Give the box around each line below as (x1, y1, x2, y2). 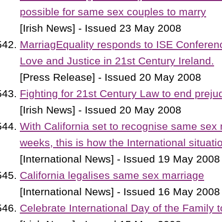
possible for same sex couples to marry (20, 6, 206, 18)
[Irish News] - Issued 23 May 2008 (20, 22, 181, 34)
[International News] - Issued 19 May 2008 (20, 153, 220, 165)
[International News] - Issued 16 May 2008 (20, 186, 220, 198)
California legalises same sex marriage (20, 169, 204, 181)
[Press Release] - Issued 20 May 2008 (20, 71, 201, 83)
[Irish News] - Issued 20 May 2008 (20, 104, 181, 116)
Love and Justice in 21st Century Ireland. (20, 55, 214, 67)
